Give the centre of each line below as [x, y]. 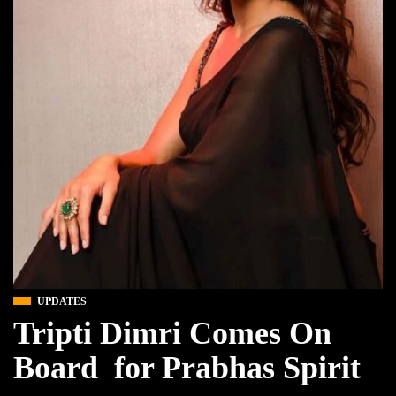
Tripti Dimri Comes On [172, 334]
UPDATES [62, 302]
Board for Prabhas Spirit [187, 368]
